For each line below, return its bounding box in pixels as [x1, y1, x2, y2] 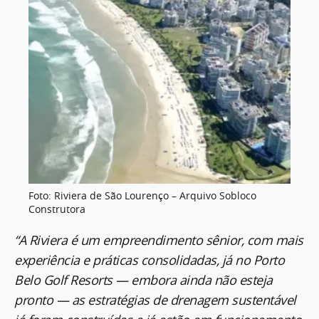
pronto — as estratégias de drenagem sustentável [14, 291, 296, 309]
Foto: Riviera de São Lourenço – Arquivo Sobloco [28, 189, 256, 203]
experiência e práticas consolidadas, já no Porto [14, 251, 284, 269]
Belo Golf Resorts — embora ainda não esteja [14, 271, 273, 289]
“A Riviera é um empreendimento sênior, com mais [14, 231, 303, 249]
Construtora [28, 202, 85, 216]
